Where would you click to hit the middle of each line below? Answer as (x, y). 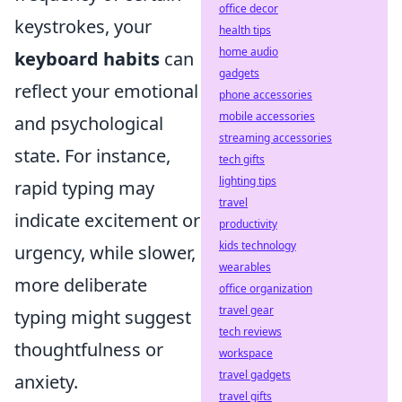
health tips (245, 30)
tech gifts (242, 159)
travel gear (246, 310)
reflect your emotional (106, 91)
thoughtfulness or (89, 350)
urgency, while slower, (105, 253)
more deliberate (81, 285)
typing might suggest (103, 317)
